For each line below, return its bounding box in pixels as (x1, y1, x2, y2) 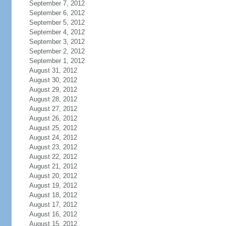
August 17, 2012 (29, 201, 77, 208)
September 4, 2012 (29, 28, 85, 36)
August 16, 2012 (29, 210, 77, 218)
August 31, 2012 (29, 67, 77, 74)
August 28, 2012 (29, 95, 77, 103)
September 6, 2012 (29, 9, 85, 17)
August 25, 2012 (29, 124, 77, 132)
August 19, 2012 (29, 182, 77, 189)
